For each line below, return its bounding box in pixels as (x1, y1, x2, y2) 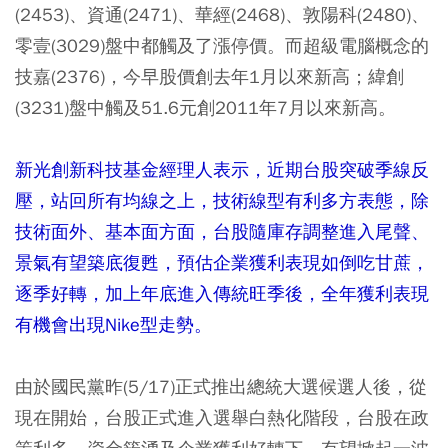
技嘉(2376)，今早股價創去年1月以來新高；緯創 (15, 65, 404, 88)
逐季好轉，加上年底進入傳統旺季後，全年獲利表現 (15, 282, 429, 305)
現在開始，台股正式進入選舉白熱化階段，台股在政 (15, 406, 429, 429)
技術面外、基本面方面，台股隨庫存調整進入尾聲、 (15, 220, 429, 243)
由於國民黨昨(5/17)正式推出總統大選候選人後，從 (15, 375, 427, 398)
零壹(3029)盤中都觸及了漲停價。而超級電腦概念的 (15, 34, 429, 57)
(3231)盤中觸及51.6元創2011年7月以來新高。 (15, 96, 396, 119)
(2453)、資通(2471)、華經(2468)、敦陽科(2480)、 (15, 3, 429, 26)
